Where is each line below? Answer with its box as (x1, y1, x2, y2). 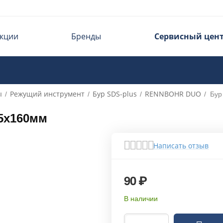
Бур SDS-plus (93, 89, 137, 99)
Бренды (71, 31, 102, 42)
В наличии (124, 195, 158, 203)
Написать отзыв (153, 141, 209, 150)
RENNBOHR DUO (145, 89, 201, 99)
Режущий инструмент (10, 89, 85, 99)
